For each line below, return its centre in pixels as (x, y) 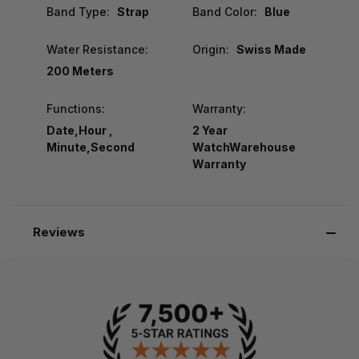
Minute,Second (91, 147)
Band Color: (224, 11)
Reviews (58, 232)
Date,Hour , (80, 130)
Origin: (210, 49)
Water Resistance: (97, 49)
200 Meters (80, 71)
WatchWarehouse (244, 147)
